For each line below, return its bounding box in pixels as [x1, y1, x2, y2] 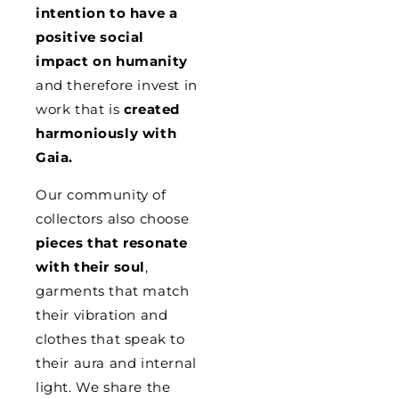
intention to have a [36, 4, 178, 21]
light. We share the [36, 379, 171, 395]
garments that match [36, 282, 190, 299]
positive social [36, 28, 144, 45]
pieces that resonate [36, 234, 189, 251]
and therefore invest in [36, 77, 198, 94]
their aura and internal [36, 354, 197, 371]
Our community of [36, 186, 167, 203]
